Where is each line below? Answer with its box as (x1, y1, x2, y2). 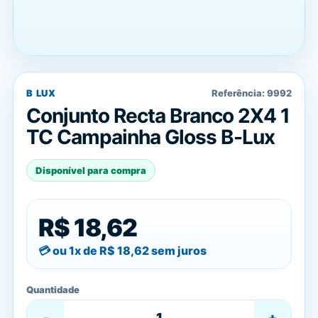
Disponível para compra (35, 165, 146, 176)
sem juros (149, 243, 207, 258)
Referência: (212, 87, 267, 99)
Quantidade (26, 284, 79, 295)
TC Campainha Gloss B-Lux (26, 125, 275, 149)
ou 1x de (53, 243, 99, 258)
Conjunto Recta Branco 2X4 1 (26, 104, 290, 128)
